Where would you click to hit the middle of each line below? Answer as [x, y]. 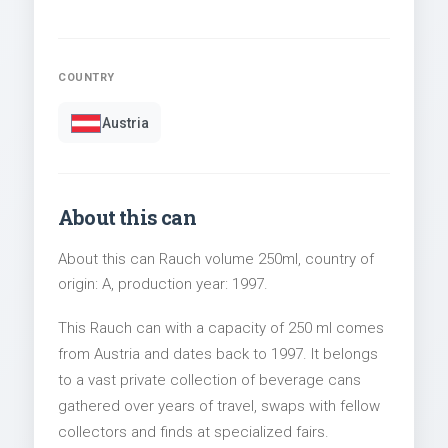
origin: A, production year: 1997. [163, 284]
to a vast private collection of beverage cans [209, 380]
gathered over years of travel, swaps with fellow [219, 406]
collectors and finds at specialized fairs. [193, 432]
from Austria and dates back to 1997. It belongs [218, 354]
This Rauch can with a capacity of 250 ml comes [221, 328]
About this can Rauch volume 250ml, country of [216, 259]
